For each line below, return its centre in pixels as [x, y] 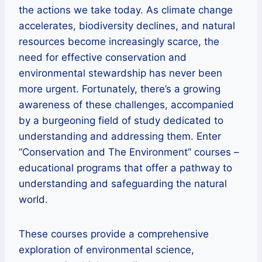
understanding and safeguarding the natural [123, 184]
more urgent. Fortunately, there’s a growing [120, 89]
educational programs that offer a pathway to [125, 168]
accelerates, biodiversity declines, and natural [127, 26]
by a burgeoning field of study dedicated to [121, 120]
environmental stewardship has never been [120, 73]
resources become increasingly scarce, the [119, 42]
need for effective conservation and [103, 57]
